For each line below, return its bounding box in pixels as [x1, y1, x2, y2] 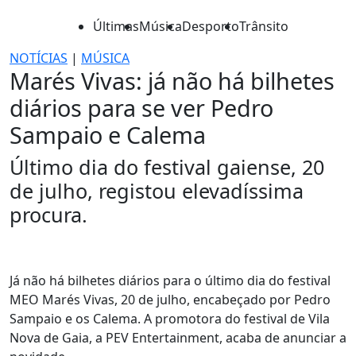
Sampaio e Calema [10, 119, 206, 150]
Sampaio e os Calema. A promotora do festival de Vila [10, 310, 330, 327]
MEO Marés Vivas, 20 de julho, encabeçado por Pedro [10, 291, 331, 308]
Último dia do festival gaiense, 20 [10, 153, 324, 180]
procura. [10, 201, 87, 228]
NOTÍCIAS [10, 49, 68, 67]
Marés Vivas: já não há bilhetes [10, 65, 335, 96]
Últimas [93, 17, 139, 35]
